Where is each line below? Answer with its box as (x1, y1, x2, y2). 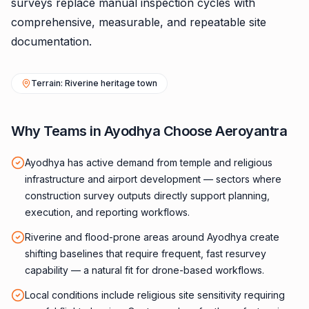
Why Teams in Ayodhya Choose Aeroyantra (11, 123, 287, 139)
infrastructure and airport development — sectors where (25, 173, 281, 185)
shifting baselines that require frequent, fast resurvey (25, 248, 266, 259)
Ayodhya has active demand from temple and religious (25, 157, 272, 168)
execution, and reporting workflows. (25, 206, 190, 218)
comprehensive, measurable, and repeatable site (11, 15, 266, 29)
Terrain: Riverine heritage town (31, 78, 157, 88)
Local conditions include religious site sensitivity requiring (25, 289, 285, 301)
